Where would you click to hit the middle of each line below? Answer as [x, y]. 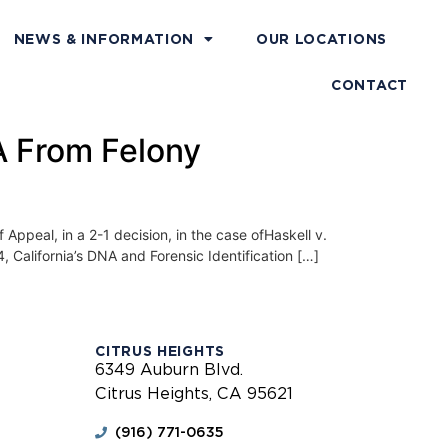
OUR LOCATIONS [321, 39]
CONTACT [369, 85]
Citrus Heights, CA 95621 [194, 394]
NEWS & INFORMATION [104, 39]
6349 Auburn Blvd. [169, 370]
